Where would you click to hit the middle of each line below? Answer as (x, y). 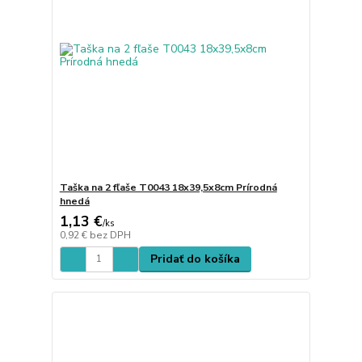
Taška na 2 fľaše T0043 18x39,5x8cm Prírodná (168, 187)
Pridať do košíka (195, 259)
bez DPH (110, 235)
